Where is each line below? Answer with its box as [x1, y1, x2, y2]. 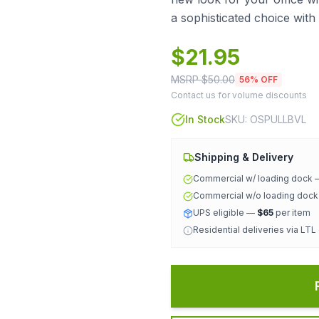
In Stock [185, 113, 225, 125]
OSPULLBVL [250, 113, 306, 125]
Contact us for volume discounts [171, 90, 307, 100]
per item [273, 207, 310, 218]
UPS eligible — [193, 207, 257, 218]
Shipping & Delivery [194, 151, 293, 163]
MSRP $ [171, 73, 208, 85]
